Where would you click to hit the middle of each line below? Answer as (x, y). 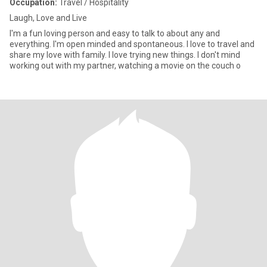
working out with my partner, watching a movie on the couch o (125, 66)
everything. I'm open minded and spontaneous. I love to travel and (132, 44)
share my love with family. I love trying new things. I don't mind (125, 55)
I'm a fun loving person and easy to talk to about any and (115, 33)
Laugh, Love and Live (48, 18)
